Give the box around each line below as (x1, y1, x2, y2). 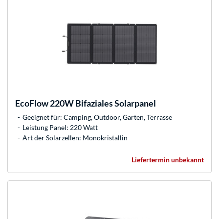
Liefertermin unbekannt (131, 155, 204, 164)
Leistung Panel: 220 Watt (22, 123, 98, 132)
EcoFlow (15, 98, 48, 109)
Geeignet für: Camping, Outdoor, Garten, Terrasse (22, 113, 172, 122)
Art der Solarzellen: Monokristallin (22, 133, 128, 142)
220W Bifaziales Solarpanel (48, 98, 156, 109)
